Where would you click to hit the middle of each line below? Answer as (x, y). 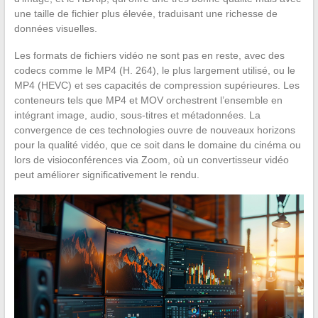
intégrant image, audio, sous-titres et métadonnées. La (137, 115)
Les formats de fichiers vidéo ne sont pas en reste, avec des (149, 55)
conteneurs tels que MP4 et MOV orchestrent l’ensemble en (148, 100)
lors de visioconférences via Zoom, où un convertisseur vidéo (151, 159)
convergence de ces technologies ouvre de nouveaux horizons (154, 130)
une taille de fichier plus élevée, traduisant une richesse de (146, 13)
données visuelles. (55, 28)
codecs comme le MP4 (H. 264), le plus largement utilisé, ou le (154, 70)
